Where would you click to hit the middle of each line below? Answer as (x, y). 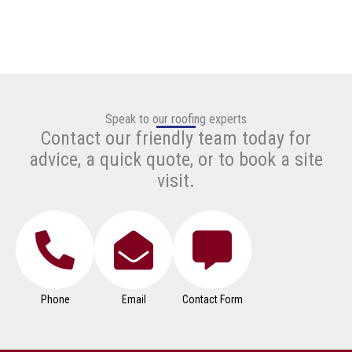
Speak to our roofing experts (176, 119)
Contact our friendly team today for (176, 139)
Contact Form (212, 300)
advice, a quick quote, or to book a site (176, 160)
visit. (176, 181)
